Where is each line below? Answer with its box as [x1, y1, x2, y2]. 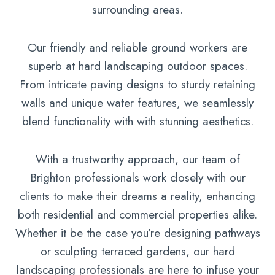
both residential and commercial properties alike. [18, 206, 257, 223]
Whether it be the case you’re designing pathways [15, 224, 260, 241]
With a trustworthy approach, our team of [35, 150, 240, 168]
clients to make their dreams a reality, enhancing [20, 187, 255, 204]
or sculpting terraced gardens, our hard [40, 242, 235, 260]
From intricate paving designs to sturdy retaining [20, 76, 255, 93]
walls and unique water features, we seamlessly [21, 94, 254, 111]
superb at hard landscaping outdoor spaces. [28, 57, 247, 74]
